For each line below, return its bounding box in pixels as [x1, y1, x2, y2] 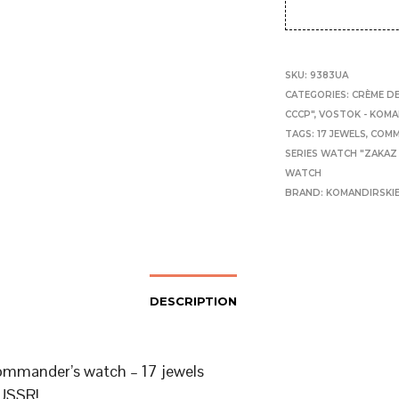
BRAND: [285, 186, 327, 199]
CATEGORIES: [285, 88, 353, 101]
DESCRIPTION [149, 293, 237, 308]
